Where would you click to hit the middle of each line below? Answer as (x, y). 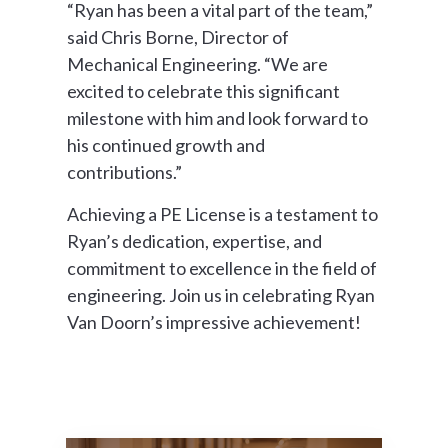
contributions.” (125, 172)
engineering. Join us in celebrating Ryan (221, 295)
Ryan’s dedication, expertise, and (195, 241)
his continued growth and (166, 145)
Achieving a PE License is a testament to (223, 214)
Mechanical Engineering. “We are (198, 64)
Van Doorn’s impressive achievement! (214, 322)
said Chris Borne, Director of (178, 37)
